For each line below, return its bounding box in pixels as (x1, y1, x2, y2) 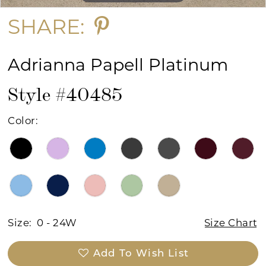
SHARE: (8, 14, 85, 40)
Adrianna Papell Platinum (8, 54, 229, 75)
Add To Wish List (93, 248, 189, 259)
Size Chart (204, 216, 258, 229)
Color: (8, 115, 39, 127)
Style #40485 (8, 80, 123, 105)
